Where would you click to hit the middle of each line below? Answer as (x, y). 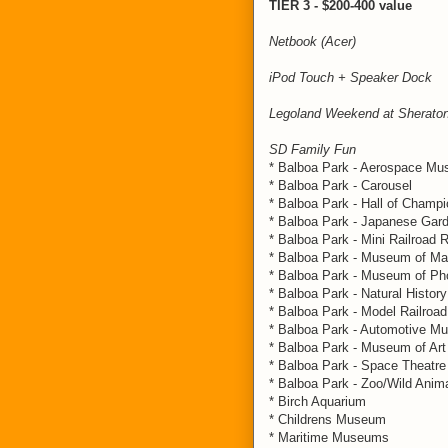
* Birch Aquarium (317, 401)
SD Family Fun (312, 149)
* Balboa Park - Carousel (340, 185)
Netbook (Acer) (312, 41)
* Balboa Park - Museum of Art (357, 347)
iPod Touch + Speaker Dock (350, 77)
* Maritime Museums (329, 437)
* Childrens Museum (327, 419)
